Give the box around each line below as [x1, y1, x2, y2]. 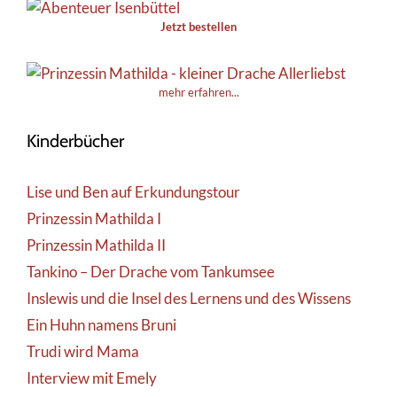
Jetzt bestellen [160, 19, 237, 35]
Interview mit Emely [27, 369, 157, 388]
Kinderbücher [27, 130, 124, 152]
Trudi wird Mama [27, 342, 139, 362]
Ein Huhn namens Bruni [27, 315, 176, 335]
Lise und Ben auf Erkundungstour [27, 183, 240, 202]
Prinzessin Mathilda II [27, 236, 166, 255]
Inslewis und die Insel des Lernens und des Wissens [27, 289, 351, 308]
